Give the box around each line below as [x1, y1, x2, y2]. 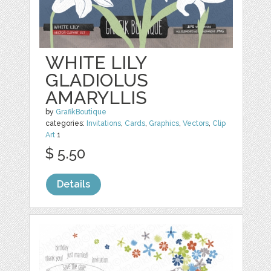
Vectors [183, 119, 209, 128]
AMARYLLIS [45, 87, 148, 108]
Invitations [87, 119, 122, 128]
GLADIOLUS [45, 70, 149, 91]
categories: [45, 119, 87, 128]
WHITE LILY [45, 52, 147, 73]
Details [57, 178, 91, 190]
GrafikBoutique [56, 108, 107, 116]
